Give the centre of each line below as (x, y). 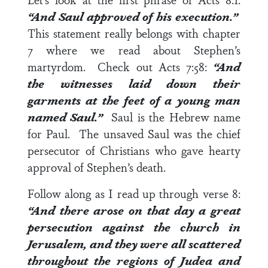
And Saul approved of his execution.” (134, 16)
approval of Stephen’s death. (100, 167)
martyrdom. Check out (93, 66)
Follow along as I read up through (115, 193)
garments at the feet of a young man (134, 100)
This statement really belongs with (115, 33)
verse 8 (220, 193)
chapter (222, 33)
